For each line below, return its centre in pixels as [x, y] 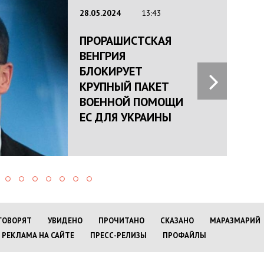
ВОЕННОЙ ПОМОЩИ [132, 102]
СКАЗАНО [177, 220]
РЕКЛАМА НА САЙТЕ [38, 235]
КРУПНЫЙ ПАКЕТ [125, 86]
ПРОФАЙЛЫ [184, 235]
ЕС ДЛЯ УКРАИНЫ [126, 117]
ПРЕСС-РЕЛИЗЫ [118, 235]
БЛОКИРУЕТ [111, 71]
